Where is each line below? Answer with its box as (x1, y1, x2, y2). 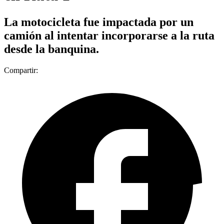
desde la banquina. (4, 42, 99, 55)
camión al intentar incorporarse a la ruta (4, 28, 214, 42)
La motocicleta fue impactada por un (4, 15, 193, 28)
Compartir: (4, 65, 38, 74)
